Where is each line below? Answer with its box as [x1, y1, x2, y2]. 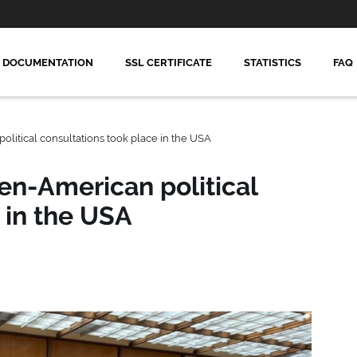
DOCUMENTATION [2, 56, 93, 69]
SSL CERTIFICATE [125, 56, 212, 69]
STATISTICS [244, 56, 301, 69]
